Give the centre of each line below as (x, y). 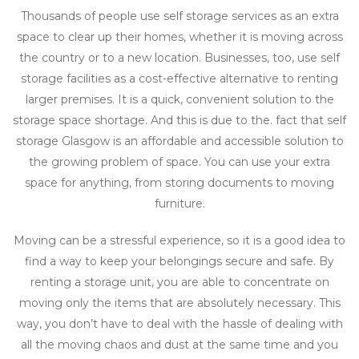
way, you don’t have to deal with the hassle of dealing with (179, 324)
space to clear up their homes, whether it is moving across (179, 37)
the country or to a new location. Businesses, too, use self (179, 58)
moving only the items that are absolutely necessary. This (179, 303)
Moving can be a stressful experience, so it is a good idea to (179, 241)
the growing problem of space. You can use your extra (179, 162)
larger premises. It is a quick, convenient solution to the (179, 100)
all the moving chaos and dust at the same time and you (179, 345)
